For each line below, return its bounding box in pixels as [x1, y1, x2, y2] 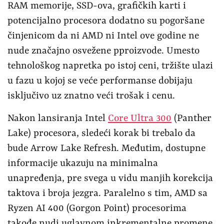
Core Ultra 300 [108, 112, 171, 124]
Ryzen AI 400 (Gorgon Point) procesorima [7, 202, 186, 214]
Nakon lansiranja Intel [7, 112, 108, 124]
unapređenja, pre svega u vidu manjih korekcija [7, 172, 213, 184]
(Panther [171, 112, 211, 124]
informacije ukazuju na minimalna [7, 157, 158, 169]
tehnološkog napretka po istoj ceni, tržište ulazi [7, 60, 213, 71]
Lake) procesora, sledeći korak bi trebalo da [7, 127, 195, 139]
